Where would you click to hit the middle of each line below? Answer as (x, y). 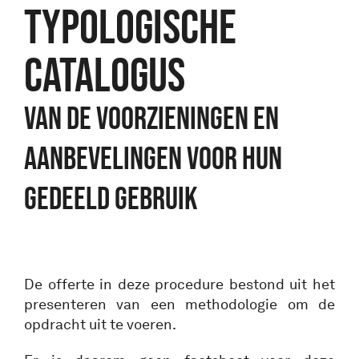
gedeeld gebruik (111, 199)
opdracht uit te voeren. (100, 325)
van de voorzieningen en (151, 119)
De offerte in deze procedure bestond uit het (179, 285)
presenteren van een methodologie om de (179, 305)
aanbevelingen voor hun (153, 159)
